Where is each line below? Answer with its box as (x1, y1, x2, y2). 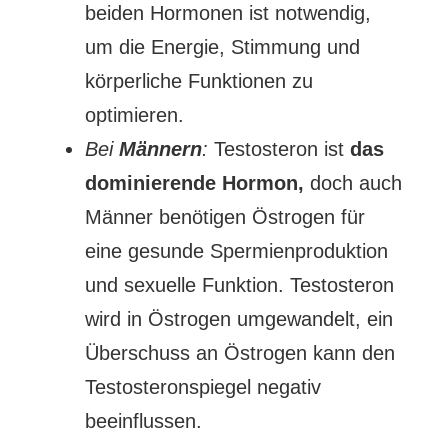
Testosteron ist (207, 138, 350, 160)
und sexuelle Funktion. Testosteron (84, 274, 394, 296)
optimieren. (84, 104, 184, 126)
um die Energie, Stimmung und (84, 36, 360, 58)
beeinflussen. (84, 410, 202, 432)
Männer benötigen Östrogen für (84, 206, 365, 228)
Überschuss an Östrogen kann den (84, 342, 395, 364)
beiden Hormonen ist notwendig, (84, 2, 371, 24)
